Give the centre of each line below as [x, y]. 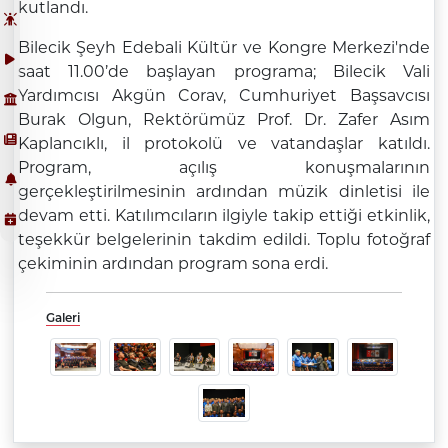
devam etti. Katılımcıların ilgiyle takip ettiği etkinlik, [224, 216]
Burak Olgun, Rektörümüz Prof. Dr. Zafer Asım [224, 120]
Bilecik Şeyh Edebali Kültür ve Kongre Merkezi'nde [224, 48]
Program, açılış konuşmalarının [224, 168]
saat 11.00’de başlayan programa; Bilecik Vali [224, 72]
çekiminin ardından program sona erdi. [174, 264]
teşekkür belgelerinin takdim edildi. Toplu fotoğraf [224, 240]
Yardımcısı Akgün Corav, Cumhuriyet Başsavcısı [224, 96]
